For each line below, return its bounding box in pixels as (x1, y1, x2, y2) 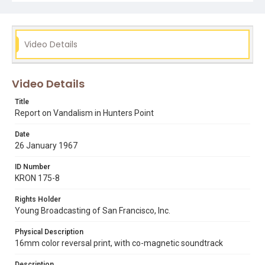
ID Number (15, 163, 50, 171)
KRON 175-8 (15, 173, 60, 183)
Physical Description (15, 228, 83, 236)
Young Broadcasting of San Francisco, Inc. (15, 206, 170, 215)
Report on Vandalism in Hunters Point (15, 108, 154, 118)
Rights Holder (15, 195, 61, 203)
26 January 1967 (15, 141, 77, 150)
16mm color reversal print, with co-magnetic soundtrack (15, 238, 223, 248)
